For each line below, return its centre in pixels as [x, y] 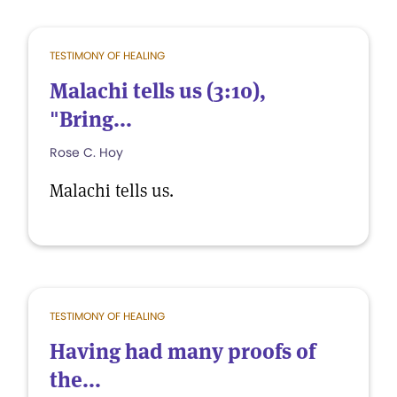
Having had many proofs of [183, 351]
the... [75, 380]
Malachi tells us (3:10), [158, 91]
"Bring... [91, 119]
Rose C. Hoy [86, 152]
